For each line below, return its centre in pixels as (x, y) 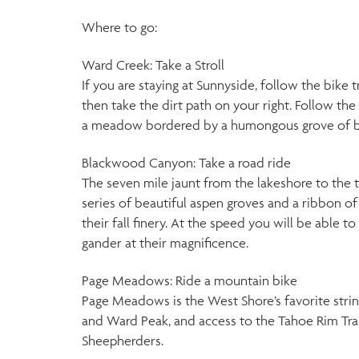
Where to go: (119, 27)
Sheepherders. (123, 341)
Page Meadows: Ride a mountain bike (190, 280)
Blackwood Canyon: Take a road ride (186, 163)
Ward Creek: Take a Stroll (153, 65)
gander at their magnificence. (165, 243)
